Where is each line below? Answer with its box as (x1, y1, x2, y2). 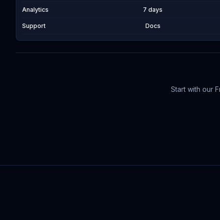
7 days (143, 6, 163, 13)
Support (22, 22, 46, 29)
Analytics (22, 6, 49, 13)
